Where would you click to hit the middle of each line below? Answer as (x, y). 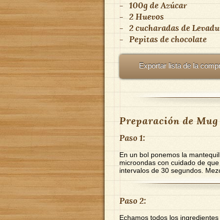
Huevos (150, 16)
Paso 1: (132, 137)
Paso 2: (133, 200)
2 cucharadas (154, 27)
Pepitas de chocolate (168, 39)
